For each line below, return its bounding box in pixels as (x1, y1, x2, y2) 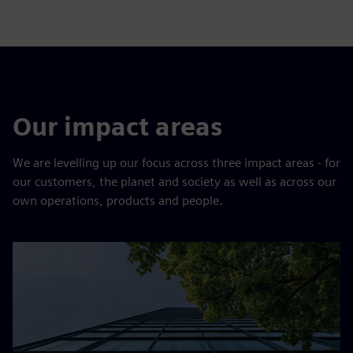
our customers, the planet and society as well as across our (13, 174, 336, 190)
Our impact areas (13, 111, 222, 143)
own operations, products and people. (13, 193, 223, 209)
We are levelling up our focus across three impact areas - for (13, 155, 340, 171)
